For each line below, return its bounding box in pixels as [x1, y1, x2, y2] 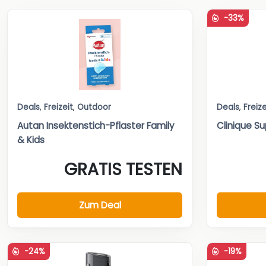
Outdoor [77, 101, 111, 113]
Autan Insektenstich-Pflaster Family [17, 119, 175, 132]
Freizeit [44, 101, 73, 113]
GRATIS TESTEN [64, 157, 182, 181]
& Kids [17, 133, 45, 146]
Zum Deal [78, 198, 121, 211]
